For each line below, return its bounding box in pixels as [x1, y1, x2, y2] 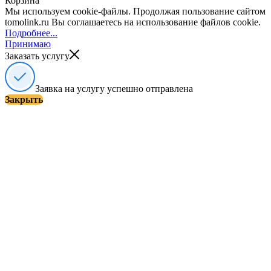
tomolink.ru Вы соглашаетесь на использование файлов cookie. [5, 16, 261, 27]
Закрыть [5, 94, 43, 105]
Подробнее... [5, 27, 57, 38]
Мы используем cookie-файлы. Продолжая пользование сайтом [5, 5, 266, 16]
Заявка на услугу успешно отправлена [35, 83, 193, 94]
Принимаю [5, 38, 51, 49]
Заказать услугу [5, 50, 70, 61]
